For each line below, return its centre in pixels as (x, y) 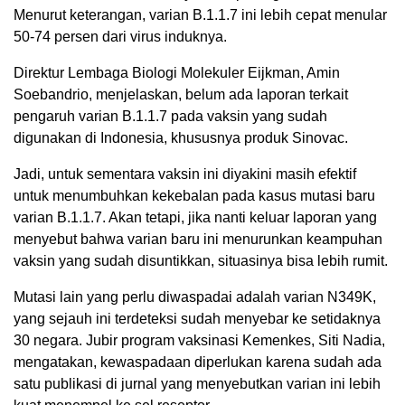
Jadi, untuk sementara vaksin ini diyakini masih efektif (185, 174)
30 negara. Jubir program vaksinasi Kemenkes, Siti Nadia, (199, 341)
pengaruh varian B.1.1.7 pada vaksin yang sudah (170, 117)
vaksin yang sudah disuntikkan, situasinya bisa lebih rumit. (201, 261)
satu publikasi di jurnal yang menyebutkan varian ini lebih (197, 384)
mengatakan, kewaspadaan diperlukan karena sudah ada (198, 363)
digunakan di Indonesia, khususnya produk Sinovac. (181, 138)
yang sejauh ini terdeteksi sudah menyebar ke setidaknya (197, 319)
